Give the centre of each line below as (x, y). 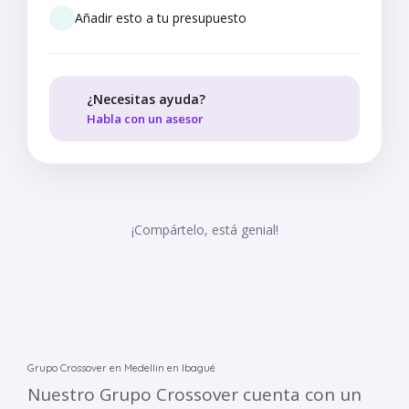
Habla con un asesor (147, 119)
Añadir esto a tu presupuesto (161, 18)
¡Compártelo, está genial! (204, 230)
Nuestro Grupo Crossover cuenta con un (194, 395)
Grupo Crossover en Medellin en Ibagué (121, 368)
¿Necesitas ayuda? (146, 100)
